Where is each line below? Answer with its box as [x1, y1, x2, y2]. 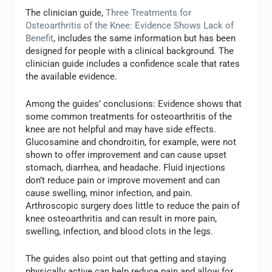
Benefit [25, 33, 54, 44]
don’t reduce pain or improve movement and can [25, 175, 220, 186]
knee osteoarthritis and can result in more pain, [25, 213, 217, 224]
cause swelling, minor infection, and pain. [25, 188, 193, 199]
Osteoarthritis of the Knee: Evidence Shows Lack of [25, 20, 234, 31]
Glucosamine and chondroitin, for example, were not [25, 137, 237, 148]
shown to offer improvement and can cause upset [25, 149, 227, 160]
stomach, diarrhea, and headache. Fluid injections [25, 162, 226, 173]
